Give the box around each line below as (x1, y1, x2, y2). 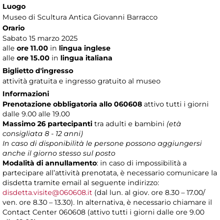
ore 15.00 (17, 54, 50, 63)
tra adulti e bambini (94, 119, 166, 129)
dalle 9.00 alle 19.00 (2, 110, 70, 119)
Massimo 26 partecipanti (2, 119, 94, 129)
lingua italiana (60, 54, 112, 63)
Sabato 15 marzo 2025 (2, 34, 78, 43)
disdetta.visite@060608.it (2, 188, 92, 197)
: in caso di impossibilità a (97, 159, 187, 168)
